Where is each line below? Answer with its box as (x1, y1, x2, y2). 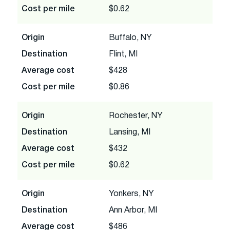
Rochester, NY (109, 112, 163, 120)
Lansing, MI (109, 128, 150, 136)
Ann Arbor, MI (109, 206, 157, 214)
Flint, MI (109, 50, 138, 58)
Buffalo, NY (109, 34, 152, 42)
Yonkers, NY (109, 190, 154, 198)
